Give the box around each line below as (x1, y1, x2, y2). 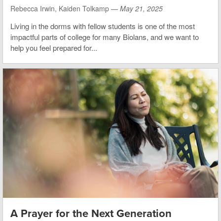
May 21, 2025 (120, 3, 163, 14)
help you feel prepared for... (10, 42, 97, 53)
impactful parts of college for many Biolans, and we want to (10, 32, 199, 42)
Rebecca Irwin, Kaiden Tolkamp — (10, 3, 120, 14)
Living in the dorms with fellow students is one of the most (10, 21, 195, 32)
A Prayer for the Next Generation (10, 207, 172, 220)
